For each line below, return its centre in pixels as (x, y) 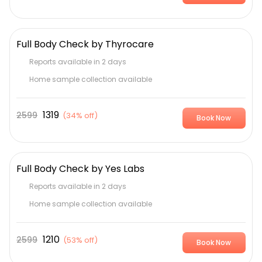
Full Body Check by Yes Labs (81, 168)
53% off (81, 240)
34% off (80, 116)
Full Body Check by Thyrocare (85, 44)
